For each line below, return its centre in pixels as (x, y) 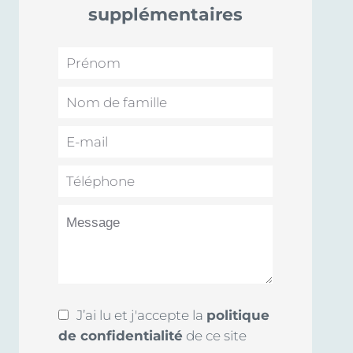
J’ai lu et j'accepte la (141, 316)
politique (238, 316)
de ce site (215, 336)
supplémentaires (165, 15)
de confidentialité (121, 336)
